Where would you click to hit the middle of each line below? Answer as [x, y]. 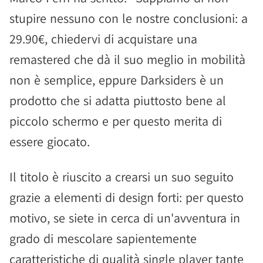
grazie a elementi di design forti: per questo [127, 197]
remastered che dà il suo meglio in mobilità [127, 59]
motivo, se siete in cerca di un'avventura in [125, 218]
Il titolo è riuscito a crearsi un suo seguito [122, 177]
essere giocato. [50, 141]
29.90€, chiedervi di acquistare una [103, 39]
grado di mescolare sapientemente [103, 238]
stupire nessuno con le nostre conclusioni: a [129, 18]
